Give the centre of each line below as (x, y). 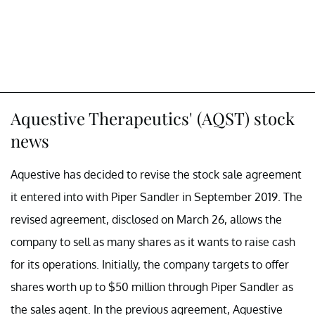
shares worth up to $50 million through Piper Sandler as (152, 287)
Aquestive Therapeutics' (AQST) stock (153, 118)
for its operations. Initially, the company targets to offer (150, 265)
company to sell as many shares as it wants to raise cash (153, 242)
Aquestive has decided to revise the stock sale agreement (156, 175)
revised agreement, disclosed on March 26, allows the (146, 220)
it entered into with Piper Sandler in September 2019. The (156, 197)
